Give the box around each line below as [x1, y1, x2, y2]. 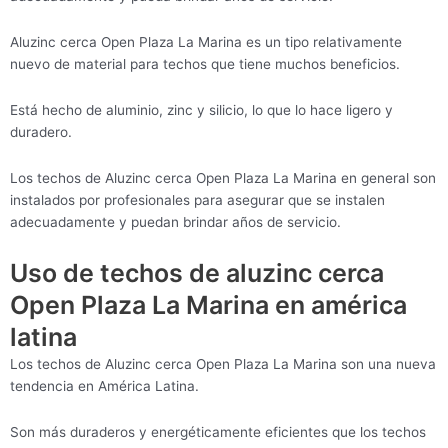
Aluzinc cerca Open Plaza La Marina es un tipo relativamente [10, 34, 402, 51]
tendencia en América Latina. [10, 377, 199, 394]
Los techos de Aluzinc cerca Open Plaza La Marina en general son [10, 170, 436, 187]
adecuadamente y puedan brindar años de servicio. [10, 214, 341, 231]
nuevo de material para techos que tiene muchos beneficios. [10, 56, 400, 73]
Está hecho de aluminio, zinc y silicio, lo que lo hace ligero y [10, 102, 393, 119]
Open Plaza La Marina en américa [10, 289, 407, 320]
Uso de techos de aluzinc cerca [10, 257, 384, 288]
